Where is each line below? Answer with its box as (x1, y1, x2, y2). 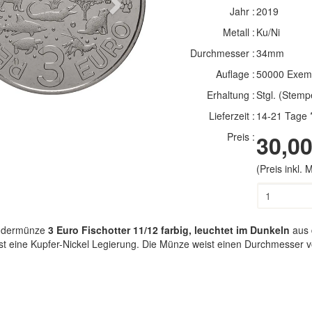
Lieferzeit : (208, 109, 255, 123)
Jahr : (229, 4, 255, 18)
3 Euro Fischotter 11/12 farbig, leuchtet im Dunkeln (45, 223, 290, 237)
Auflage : (215, 67, 255, 81)
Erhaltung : (206, 88, 255, 102)
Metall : (222, 25, 255, 39)
